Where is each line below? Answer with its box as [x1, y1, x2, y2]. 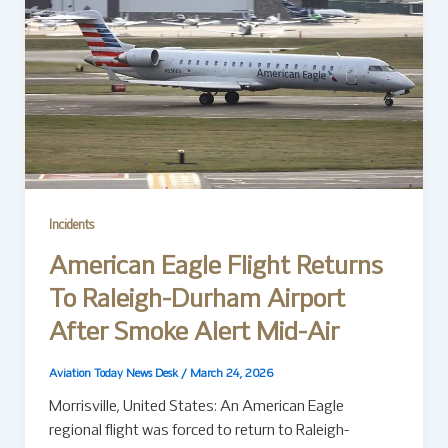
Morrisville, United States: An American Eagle [48, 399, 344, 414]
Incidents [48, 220, 94, 233]
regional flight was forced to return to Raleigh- [48, 423, 349, 438]
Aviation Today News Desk [48, 368, 181, 379]
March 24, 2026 [189, 368, 273, 379]
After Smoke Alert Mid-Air [48, 322, 339, 346]
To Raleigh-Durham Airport [48, 289, 345, 313]
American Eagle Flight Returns [48, 256, 383, 280]
